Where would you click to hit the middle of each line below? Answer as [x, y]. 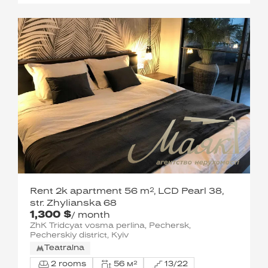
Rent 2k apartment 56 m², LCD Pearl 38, [127, 191]
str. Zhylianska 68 [73, 203]
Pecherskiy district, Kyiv [79, 236]
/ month [91, 215]
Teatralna [64, 248]
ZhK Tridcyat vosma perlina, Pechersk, [110, 226]
